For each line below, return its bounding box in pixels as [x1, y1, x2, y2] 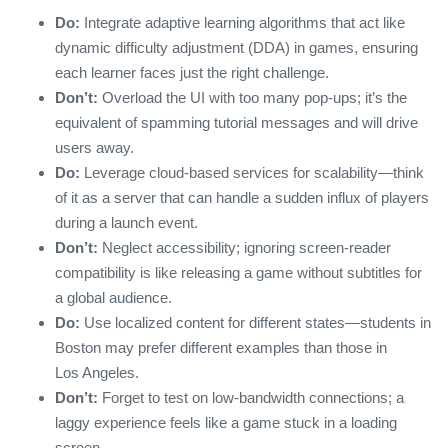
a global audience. [55, 288, 172, 306]
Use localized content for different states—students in [80, 313, 431, 331]
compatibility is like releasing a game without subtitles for [55, 263, 422, 281]
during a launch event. [55, 213, 198, 231]
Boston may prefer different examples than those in [55, 338, 387, 356]
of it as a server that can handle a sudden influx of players [55, 188, 429, 206]
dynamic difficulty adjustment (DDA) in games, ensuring [55, 38, 418, 56]
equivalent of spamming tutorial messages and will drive [55, 113, 418, 131]
